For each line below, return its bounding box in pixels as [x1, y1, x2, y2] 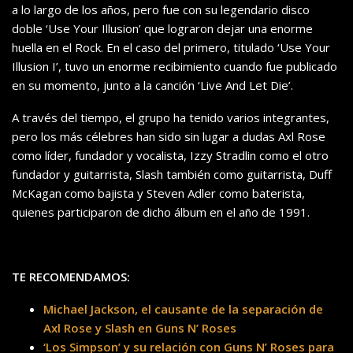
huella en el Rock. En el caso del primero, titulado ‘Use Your [12, 39, 330, 56]
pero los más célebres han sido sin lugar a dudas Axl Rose [12, 128, 325, 145]
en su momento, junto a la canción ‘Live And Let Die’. [12, 77, 293, 94]
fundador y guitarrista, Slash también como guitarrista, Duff [12, 166, 332, 183]
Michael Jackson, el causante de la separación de [43, 301, 323, 318]
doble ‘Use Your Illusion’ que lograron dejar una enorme [12, 20, 313, 37]
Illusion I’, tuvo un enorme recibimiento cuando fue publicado [12, 58, 337, 75]
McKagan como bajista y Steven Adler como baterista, [12, 185, 305, 202]
